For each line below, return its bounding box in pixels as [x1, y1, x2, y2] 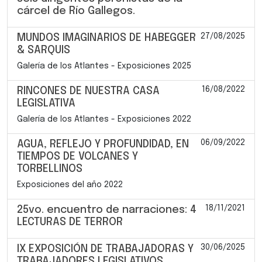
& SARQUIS [17, 44, 70, 56]
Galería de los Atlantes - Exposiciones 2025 [17, 61, 191, 70]
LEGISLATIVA [17, 98, 75, 109]
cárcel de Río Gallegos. [17, 5, 135, 16]
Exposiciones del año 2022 [17, 180, 123, 189]
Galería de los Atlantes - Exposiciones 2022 [17, 115, 191, 123]
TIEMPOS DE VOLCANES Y [17, 151, 138, 162]
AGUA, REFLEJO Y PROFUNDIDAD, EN [17, 139, 189, 150]
